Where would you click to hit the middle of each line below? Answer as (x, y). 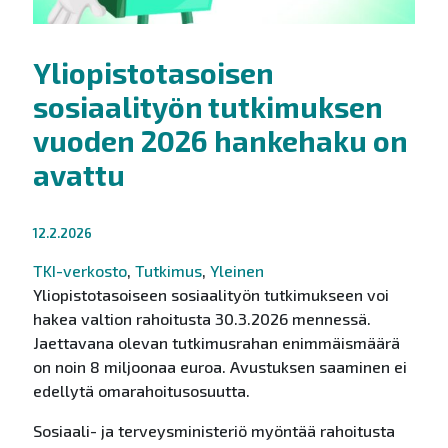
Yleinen (236, 271)
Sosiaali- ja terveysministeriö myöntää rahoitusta (213, 431)
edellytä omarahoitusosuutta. (141, 391)
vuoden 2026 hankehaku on (220, 141)
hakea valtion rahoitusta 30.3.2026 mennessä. (201, 319)
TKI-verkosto (79, 271)
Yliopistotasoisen (153, 73)
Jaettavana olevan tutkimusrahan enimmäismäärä (216, 343)
